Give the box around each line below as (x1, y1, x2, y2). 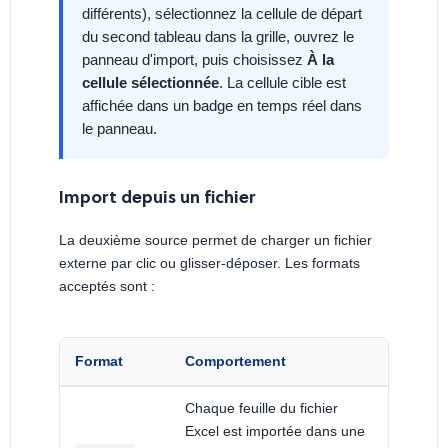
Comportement (185, 352, 286, 369)
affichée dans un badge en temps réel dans (82, 96, 363, 114)
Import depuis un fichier (59, 188, 255, 208)
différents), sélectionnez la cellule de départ (82, 4, 363, 22)
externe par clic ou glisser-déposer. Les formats (59, 254, 360, 271)
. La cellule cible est (219, 73, 347, 91)
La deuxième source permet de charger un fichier (59, 231, 372, 248)
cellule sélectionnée (82, 73, 220, 91)
